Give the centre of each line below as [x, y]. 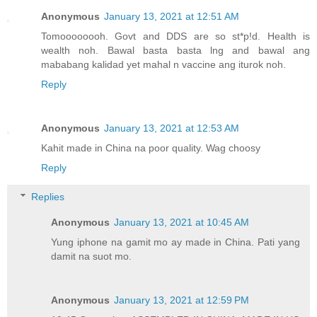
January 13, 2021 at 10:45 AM [182, 223]
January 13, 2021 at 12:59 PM [182, 300]
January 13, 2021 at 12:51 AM [172, 16]
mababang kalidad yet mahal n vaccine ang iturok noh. [163, 64]
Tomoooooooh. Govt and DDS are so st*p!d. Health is [175, 36]
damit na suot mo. [92, 257]
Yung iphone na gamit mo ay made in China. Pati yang [175, 242]
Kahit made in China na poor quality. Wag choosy [151, 148]
